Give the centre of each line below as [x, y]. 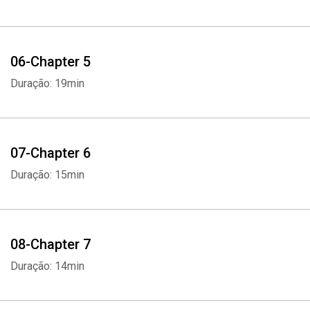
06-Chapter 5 [51, 62]
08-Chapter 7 [51, 244]
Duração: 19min [47, 83]
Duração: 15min [47, 175]
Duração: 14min [47, 266]
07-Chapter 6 [51, 153]
